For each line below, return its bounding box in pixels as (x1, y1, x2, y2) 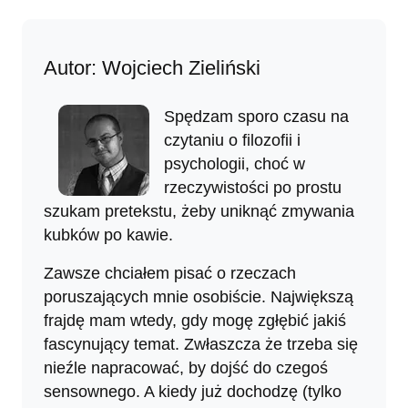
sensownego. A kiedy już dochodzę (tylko (44, 382, 342, 401)
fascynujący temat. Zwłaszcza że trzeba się (44, 334, 358, 353)
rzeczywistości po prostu (164, 178, 342, 197)
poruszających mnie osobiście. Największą (44, 287, 353, 306)
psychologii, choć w (164, 154, 305, 173)
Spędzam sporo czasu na (164, 107, 349, 126)
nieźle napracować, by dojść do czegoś (44, 358, 328, 377)
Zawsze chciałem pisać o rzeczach (44, 263, 296, 282)
